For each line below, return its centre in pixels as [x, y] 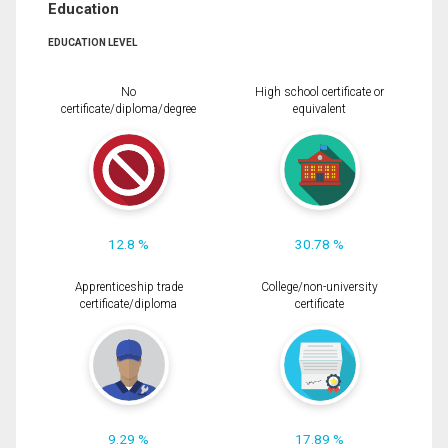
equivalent [319, 108]
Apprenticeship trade [128, 287]
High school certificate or [319, 91]
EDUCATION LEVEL [92, 42]
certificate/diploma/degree [128, 108]
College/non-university [319, 287]
